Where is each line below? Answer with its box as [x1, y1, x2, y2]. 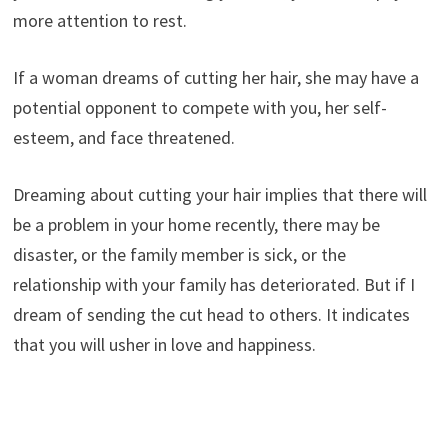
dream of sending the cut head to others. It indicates [12, 302, 410, 326]
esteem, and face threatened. [12, 125, 235, 149]
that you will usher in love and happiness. [12, 332, 316, 356]
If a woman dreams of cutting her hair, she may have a [12, 65, 419, 89]
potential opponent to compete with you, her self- [12, 95, 387, 119]
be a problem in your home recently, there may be [12, 212, 380, 236]
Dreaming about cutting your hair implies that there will [12, 182, 427, 206]
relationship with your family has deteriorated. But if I [12, 272, 415, 296]
